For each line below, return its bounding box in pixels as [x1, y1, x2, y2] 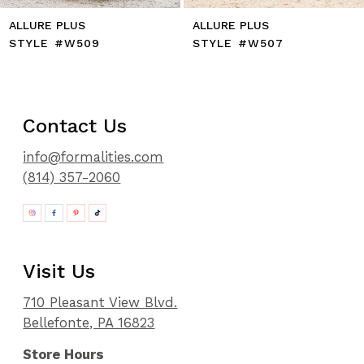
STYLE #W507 [193, 37, 284, 50]
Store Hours [23, 345, 105, 362]
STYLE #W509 [9, 37, 101, 50]
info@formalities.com [23, 148, 164, 165]
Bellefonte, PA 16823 [23, 314, 155, 331]
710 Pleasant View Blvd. [23, 294, 178, 311]
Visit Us [23, 260, 96, 284]
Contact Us [23, 114, 128, 137]
